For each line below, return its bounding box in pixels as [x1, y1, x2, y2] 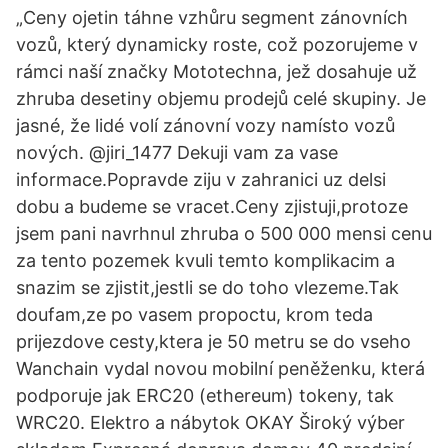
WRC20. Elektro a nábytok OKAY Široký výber [16, 412, 405, 433]
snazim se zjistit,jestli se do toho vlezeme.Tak [16, 277, 399, 298]
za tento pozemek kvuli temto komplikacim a [16, 250, 395, 271]
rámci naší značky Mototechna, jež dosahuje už [16, 61, 417, 82]
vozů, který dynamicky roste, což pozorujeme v [16, 34, 418, 55]
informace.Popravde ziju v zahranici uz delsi [16, 169, 386, 190]
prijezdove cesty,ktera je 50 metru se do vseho [16, 331, 411, 352]
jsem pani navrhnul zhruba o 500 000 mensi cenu [16, 223, 432, 244]
